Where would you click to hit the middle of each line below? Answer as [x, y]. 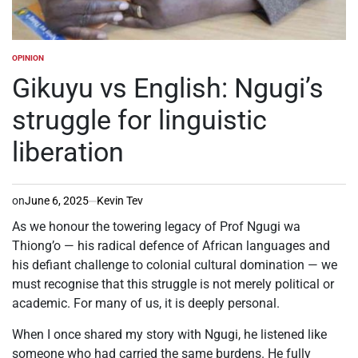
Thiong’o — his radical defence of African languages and [171, 246]
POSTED [26, 63]
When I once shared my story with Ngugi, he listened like [169, 335]
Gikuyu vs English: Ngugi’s [168, 88]
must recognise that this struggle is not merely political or [173, 284]
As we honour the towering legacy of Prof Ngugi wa [156, 227]
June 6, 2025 [57, 201]
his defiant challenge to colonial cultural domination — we [175, 265]
